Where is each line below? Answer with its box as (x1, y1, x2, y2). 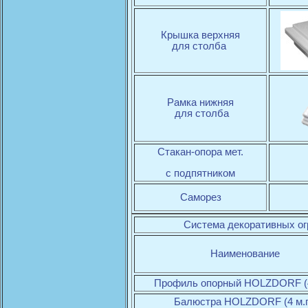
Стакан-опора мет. (157, 146, 243, 158)
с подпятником (166, 167, 235, 179)
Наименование (210, 248, 280, 260)
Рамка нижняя (167, 97, 234, 109)
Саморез (179, 192, 221, 203)
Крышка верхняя (161, 30, 240, 41)
